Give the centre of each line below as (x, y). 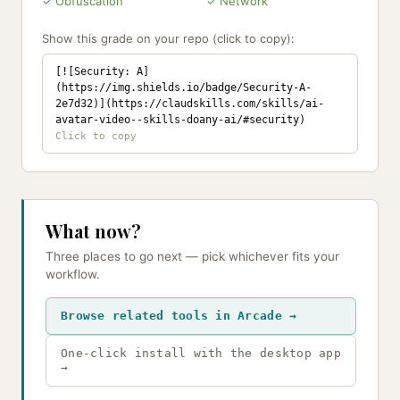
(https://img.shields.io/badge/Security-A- (183, 87)
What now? (93, 231)
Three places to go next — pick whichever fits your (192, 256)
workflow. (73, 274)
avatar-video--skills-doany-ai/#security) (180, 120)
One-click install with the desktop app (201, 353)
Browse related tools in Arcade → (179, 316)
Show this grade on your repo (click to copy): (168, 38)
